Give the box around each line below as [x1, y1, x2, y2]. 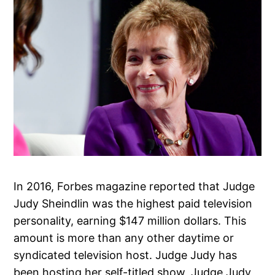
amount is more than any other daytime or [14, 231, 234, 245]
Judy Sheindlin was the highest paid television [14, 197, 253, 211]
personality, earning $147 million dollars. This [14, 214, 247, 228]
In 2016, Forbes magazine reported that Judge [14, 180, 255, 193]
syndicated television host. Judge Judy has [14, 249, 238, 262]
